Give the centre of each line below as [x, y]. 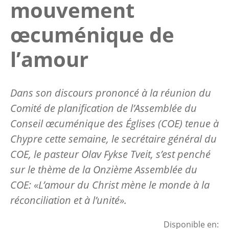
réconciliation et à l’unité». [68, 200]
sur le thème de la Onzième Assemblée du [104, 169]
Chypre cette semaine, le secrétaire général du [113, 139]
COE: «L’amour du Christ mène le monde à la [110, 185]
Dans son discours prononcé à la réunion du [111, 93]
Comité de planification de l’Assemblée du [104, 108]
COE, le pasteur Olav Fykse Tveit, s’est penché [110, 154]
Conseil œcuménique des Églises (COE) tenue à [114, 123]
